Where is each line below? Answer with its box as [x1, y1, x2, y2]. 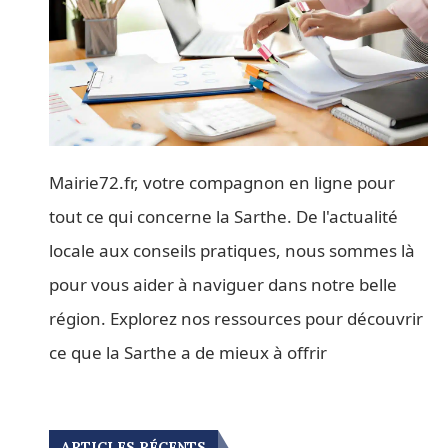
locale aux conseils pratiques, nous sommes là [49, 238, 416, 262]
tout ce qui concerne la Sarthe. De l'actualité [49, 204, 399, 228]
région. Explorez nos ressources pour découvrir [49, 306, 424, 330]
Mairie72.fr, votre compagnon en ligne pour [49, 170, 396, 194]
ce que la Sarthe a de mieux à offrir [49, 340, 328, 364]
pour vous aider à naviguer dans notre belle [49, 272, 398, 296]
